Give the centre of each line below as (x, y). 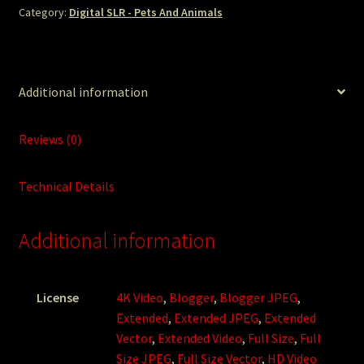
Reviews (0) (50, 139)
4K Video (140, 298)
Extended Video (200, 338)
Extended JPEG (217, 318)
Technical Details (66, 186)
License (58, 298)
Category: (43, 12)
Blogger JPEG (259, 298)
